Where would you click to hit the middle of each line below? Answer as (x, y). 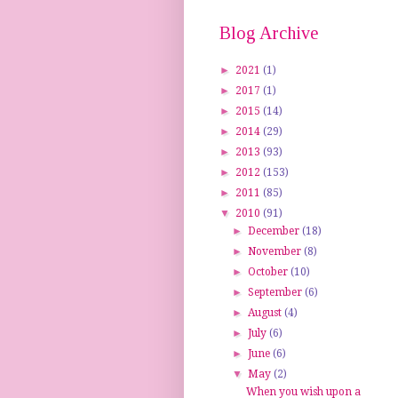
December (275, 231)
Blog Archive (269, 33)
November (276, 252)
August (267, 313)
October (270, 272)
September (277, 293)
